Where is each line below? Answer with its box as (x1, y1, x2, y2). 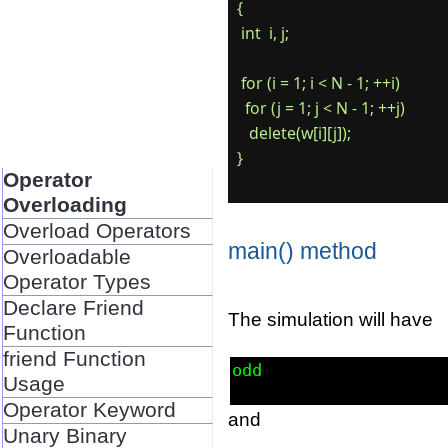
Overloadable (2, 244, 131, 269)
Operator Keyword (2, 397, 176, 422)
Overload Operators (2, 218, 191, 243)
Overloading (2, 192, 127, 217)
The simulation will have (228, 308, 434, 331)
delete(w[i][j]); (236, 121, 351, 144)
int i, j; (236, 21, 289, 44)
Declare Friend (2, 295, 144, 320)
